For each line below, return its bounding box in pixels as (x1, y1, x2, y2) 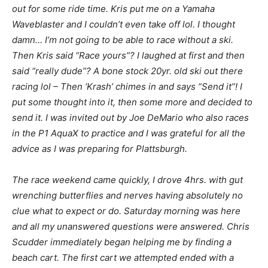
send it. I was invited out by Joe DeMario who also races (12, 112, 249, 124)
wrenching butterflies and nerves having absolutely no (12, 190, 243, 202)
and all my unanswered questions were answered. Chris (12, 221, 249, 233)
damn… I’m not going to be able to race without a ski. (12, 34, 233, 46)
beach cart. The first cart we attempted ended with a (12, 252, 234, 264)
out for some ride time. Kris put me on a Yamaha (12, 3, 215, 15)
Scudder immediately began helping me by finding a (12, 236, 232, 248)
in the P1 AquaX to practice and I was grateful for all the (12, 127, 245, 139)
